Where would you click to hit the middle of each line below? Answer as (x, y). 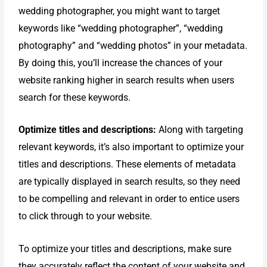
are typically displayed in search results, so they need (130, 182)
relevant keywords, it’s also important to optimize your (131, 147)
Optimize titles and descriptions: (88, 130)
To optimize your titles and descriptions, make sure (125, 249)
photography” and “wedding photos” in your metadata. (133, 45)
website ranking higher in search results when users (127, 80)
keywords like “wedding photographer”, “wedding (121, 28)
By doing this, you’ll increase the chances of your (121, 63)
